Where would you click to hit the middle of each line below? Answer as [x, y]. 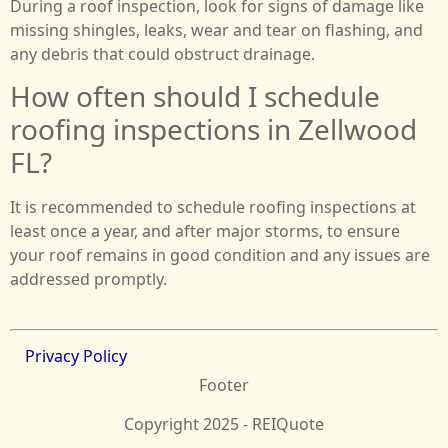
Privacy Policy [76, 356]
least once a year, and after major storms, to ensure [205, 231]
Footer [224, 385]
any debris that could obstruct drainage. [162, 53]
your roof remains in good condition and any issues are [220, 255]
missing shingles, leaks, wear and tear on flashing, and [216, 29]
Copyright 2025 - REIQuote [224, 423]
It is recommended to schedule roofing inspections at [213, 207]
